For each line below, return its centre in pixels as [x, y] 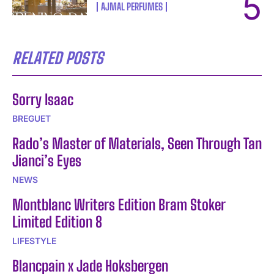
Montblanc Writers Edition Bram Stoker [119, 205]
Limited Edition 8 [57, 222]
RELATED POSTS [58, 58]
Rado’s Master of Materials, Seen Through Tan [137, 144]
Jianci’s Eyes [47, 161]
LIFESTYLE [34, 241]
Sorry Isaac [43, 100]
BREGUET [31, 119]
